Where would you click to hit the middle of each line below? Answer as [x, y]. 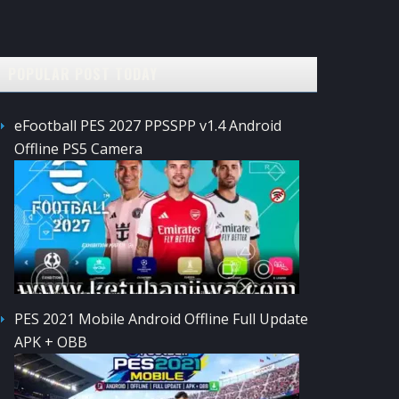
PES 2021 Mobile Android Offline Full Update [161, 318]
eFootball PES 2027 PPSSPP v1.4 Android [148, 125]
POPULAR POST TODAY [83, 73]
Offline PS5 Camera [78, 148]
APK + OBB [51, 342]
